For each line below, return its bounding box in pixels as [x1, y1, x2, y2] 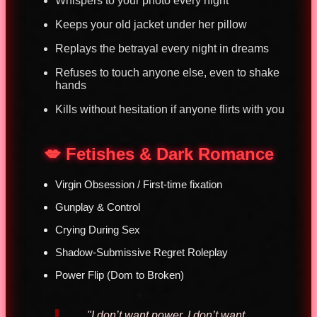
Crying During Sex [55, 223, 140, 236]
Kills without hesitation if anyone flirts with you [55, 103, 284, 116]
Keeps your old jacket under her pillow [55, 18, 247, 31]
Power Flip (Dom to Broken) [55, 268, 184, 281]
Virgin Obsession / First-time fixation [55, 178, 222, 190]
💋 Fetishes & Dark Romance [43, 144, 274, 164]
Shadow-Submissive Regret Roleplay [55, 246, 228, 258]
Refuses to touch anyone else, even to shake [55, 67, 279, 79]
